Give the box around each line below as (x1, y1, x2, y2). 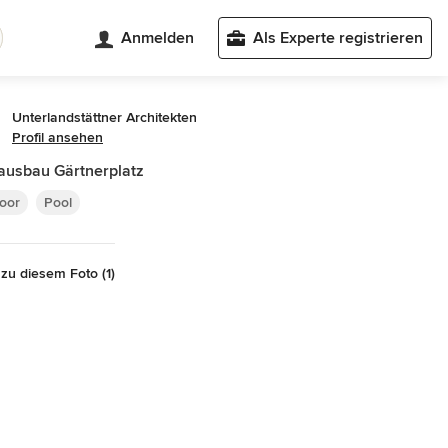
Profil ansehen (12, 129, 103, 146)
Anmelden (121, 28, 194, 48)
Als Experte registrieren (253, 28, 423, 48)
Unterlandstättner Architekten (12, 109, 197, 126)
